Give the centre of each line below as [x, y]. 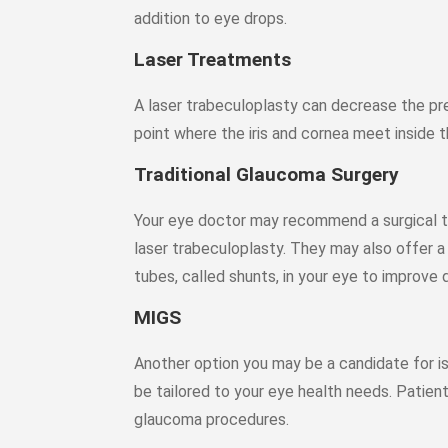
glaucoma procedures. [212, 419]
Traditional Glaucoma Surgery [267, 174]
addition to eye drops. [211, 18]
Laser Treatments [213, 59]
